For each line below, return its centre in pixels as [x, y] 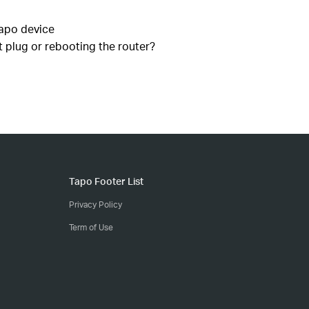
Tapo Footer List [106, 181]
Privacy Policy [96, 205]
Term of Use [91, 227]
